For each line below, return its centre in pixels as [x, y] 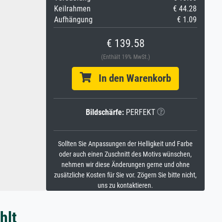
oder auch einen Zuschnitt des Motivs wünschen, [125, 154]
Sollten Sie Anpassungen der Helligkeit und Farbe [125, 144]
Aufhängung [73, 20]
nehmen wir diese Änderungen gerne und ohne [125, 165]
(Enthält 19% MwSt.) [125, 57]
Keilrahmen [72, 9]
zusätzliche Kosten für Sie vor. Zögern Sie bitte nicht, [125, 175]
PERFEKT [139, 112]
